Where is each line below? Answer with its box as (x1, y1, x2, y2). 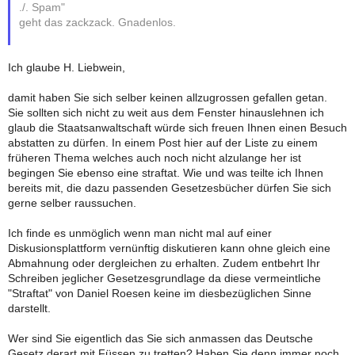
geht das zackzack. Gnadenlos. (19, 17, 177, 29)
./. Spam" (19, 2, 66, 14)
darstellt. (8, 303, 51, 315)
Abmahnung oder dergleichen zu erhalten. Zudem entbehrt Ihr (8, 258, 320, 270)
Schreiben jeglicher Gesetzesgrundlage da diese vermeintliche (8, 273, 321, 285)
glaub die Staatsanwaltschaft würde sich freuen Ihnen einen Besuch (8, 122, 347, 135)
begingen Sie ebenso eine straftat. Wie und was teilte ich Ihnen (8, 167, 323, 180)
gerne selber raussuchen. (8, 197, 136, 210)
